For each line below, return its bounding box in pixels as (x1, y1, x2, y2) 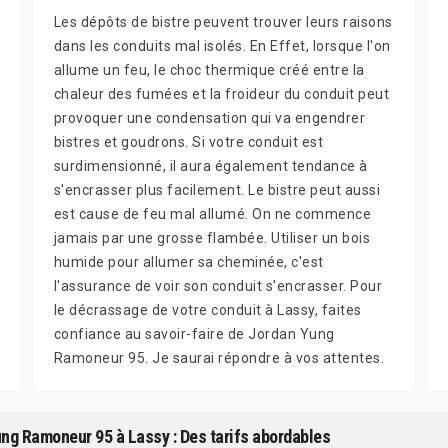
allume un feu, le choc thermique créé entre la (53, 62, 365, 78)
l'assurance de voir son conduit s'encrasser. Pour (53, 278, 383, 294)
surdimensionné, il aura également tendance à (53, 158, 368, 174)
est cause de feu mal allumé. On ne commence (53, 206, 372, 222)
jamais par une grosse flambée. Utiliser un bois (53, 230, 371, 246)
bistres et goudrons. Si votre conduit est (53, 134, 324, 150)
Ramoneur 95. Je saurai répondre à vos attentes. (53, 350, 385, 366)
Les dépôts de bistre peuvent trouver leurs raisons (53, 14, 393, 30)
